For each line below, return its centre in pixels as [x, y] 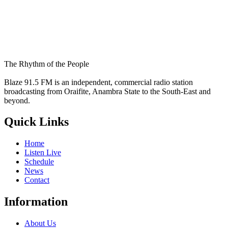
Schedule [39, 162]
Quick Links [36, 122]
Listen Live [43, 153]
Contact [37, 180]
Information [36, 202]
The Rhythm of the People [47, 64]
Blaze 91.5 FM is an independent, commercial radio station [98, 82]
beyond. [17, 100]
